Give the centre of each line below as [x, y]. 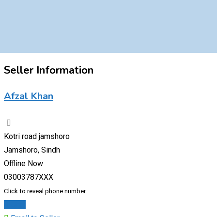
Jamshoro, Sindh [32, 150]
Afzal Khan [29, 96]
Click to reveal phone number [45, 191]
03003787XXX [29, 177]
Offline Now [23, 163]
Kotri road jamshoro [37, 136]
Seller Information [49, 70]
